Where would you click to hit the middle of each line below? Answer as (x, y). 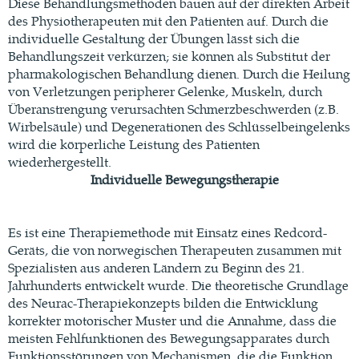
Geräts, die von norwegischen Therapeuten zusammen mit (175, 249)
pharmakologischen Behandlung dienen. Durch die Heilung (179, 73)
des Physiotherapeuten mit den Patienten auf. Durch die (168, 20)
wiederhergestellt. (60, 161)
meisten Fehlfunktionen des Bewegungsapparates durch (169, 337)
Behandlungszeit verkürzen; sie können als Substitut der (169, 55)
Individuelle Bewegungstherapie (179, 179)
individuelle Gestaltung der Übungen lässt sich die (154, 38)
